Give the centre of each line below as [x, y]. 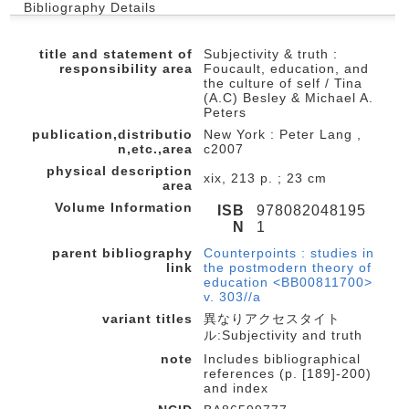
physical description [120, 171]
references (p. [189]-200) [288, 373]
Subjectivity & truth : [271, 54]
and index [236, 388]
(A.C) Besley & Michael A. [288, 98]
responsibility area [126, 68]
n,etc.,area [155, 149]
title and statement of [116, 54]
